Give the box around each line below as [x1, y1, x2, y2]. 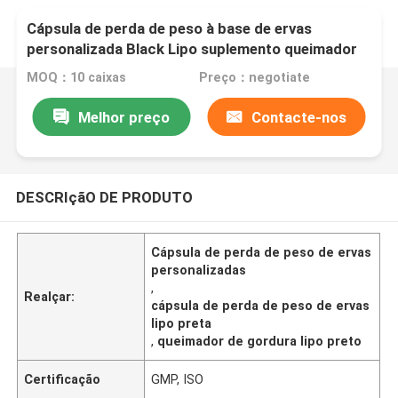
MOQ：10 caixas [27, 70, 127, 85]
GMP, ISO [151, 371, 204, 386]
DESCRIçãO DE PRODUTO [15, 187, 193, 206]
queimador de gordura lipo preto [157, 333, 362, 348]
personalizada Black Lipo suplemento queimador [27, 40, 358, 59]
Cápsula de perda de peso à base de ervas [27, 20, 313, 38]
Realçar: [24, 289, 76, 304]
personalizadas [151, 262, 247, 277]
